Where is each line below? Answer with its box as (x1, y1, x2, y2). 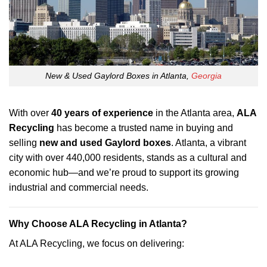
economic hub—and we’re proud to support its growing (9, 167, 239, 178)
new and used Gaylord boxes (39, 137, 171, 148)
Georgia (191, 70, 222, 80)
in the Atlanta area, (153, 107, 237, 118)
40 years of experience (51, 107, 153, 118)
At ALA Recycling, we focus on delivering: (9, 238, 184, 249)
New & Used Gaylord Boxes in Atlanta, (45, 70, 191, 80)
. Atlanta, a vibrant (171, 137, 246, 148)
